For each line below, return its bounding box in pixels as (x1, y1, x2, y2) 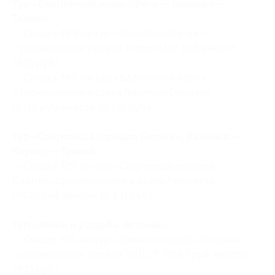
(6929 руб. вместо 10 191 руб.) (12, 189, 152, 201)
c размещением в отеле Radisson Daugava (12, 86, 211, 98)
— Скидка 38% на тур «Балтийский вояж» (12, 71, 207, 83)
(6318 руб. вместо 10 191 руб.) (12, 101, 150, 113)
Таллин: (12, 12, 48, 25)
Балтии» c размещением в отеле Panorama (12, 174, 214, 187)
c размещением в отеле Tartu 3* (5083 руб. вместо (12, 248, 247, 260)
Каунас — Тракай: (12, 145, 97, 157)
